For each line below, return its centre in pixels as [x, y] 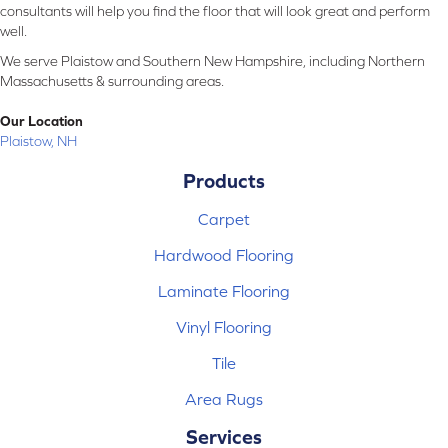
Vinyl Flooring [224, 327]
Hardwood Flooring [224, 255]
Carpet [224, 219]
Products [224, 181]
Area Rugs [224, 399]
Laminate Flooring [224, 291]
